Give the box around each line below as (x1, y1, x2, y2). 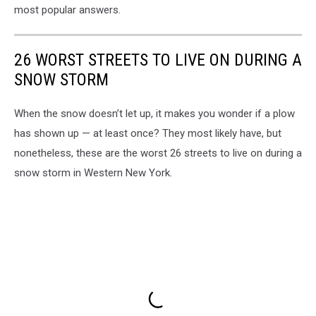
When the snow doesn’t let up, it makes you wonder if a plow (14, 107, 295, 121)
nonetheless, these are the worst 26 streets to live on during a (14, 147, 302, 160)
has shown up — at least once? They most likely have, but (14, 127, 281, 140)
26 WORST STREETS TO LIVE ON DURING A (14, 50, 302, 71)
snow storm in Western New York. (14, 166, 172, 180)
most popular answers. (14, 4, 121, 17)
